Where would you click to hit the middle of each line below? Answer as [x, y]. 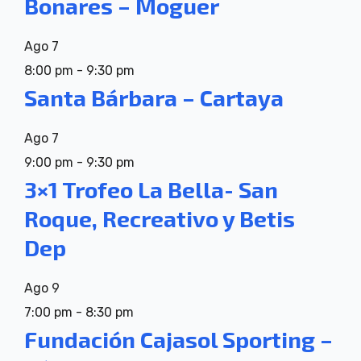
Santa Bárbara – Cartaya [154, 98]
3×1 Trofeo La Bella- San [151, 190]
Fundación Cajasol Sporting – [178, 340]
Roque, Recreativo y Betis [160, 219]
